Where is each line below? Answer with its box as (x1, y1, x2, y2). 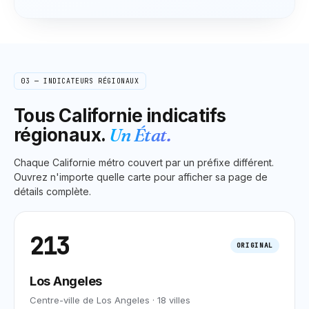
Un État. (109, 123, 171, 146)
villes (166, 294, 190, 306)
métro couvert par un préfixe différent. (96, 156, 274, 168)
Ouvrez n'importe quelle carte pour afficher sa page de (14, 170, 268, 183)
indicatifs (142, 104, 226, 126)
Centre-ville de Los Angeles (30, 294, 150, 306)
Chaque (14, 156, 52, 168)
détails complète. (14, 185, 91, 197)
